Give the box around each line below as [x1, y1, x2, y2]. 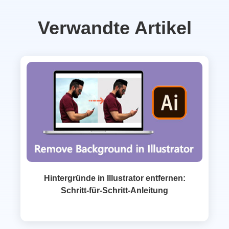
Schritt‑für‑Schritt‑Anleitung [61, 186, 168, 195]
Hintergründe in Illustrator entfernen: [43, 173, 186, 182]
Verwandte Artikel [37, 17, 192, 39]
